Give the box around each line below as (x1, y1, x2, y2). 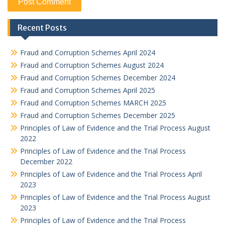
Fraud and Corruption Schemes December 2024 (20, 73, 175, 82)
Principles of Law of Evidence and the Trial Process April (20, 169, 202, 179)
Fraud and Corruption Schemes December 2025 (20, 110, 175, 120)
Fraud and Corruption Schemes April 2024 (20, 48, 155, 57)
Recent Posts (18, 23, 67, 33)
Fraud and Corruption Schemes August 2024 (20, 60, 164, 70)
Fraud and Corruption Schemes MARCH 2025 (20, 98, 166, 107)
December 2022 (20, 157, 72, 166)
